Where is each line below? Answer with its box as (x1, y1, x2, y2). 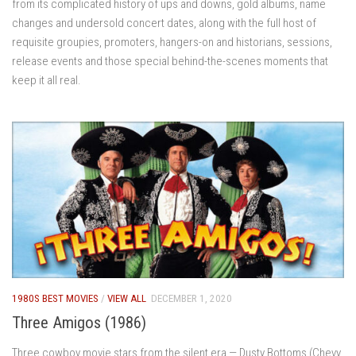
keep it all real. (12, 72, 81, 87)
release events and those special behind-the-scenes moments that (12, 53, 328, 68)
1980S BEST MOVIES (12, 292, 99, 304)
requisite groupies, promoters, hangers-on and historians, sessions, (12, 34, 332, 49)
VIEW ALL (107, 292, 146, 304)
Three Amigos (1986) (12, 312, 146, 332)
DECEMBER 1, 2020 (151, 292, 232, 304)
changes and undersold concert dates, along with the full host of (12, 15, 316, 30)
